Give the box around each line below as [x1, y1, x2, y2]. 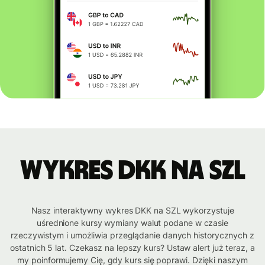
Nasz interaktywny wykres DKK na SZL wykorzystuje [31, 205, 234, 216]
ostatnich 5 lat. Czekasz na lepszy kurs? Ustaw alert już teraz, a [10, 243, 255, 253]
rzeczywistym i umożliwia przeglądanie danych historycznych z [11, 230, 254, 241]
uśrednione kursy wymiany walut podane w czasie [36, 218, 229, 228]
